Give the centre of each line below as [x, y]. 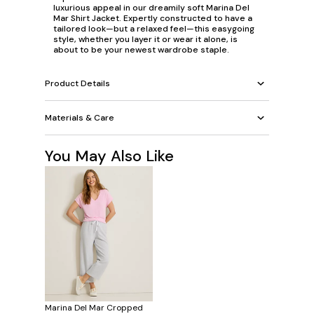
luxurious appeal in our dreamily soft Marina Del [151, 8]
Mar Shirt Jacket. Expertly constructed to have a [153, 18]
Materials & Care [80, 117]
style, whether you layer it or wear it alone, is [145, 39]
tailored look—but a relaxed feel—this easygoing [154, 29]
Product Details [77, 83]
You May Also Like [109, 156]
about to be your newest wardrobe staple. [141, 50]
